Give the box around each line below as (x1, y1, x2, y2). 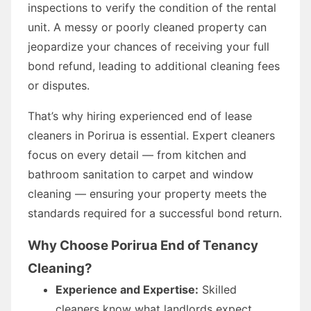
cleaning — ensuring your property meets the (28, 186, 267, 201)
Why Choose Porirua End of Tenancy (28, 237, 258, 253)
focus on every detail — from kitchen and (28, 147, 246, 162)
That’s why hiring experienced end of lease (28, 108, 252, 123)
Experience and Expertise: (56, 282, 199, 296)
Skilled (199, 282, 237, 296)
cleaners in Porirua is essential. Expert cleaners (28, 128, 275, 142)
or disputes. (28, 78, 90, 92)
